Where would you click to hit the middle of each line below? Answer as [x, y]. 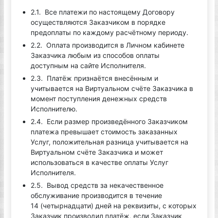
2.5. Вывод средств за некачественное [97, 185]
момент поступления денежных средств [99, 99]
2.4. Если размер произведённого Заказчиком [109, 121]
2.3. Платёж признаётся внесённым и [94, 78]
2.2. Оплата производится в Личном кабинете [107, 45]
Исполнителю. [54, 109]
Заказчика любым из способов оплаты [95, 55]
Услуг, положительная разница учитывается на [109, 142]
